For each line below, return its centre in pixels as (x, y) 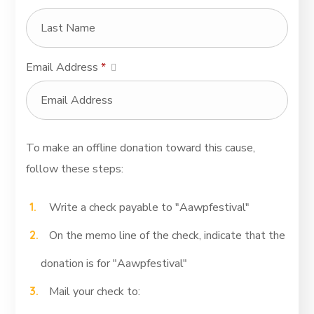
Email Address (64, 67)
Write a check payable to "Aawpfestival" (150, 207)
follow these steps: (75, 169)
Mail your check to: (95, 292)
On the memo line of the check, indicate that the (168, 235)
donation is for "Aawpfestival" (114, 264)
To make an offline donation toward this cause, (141, 148)
